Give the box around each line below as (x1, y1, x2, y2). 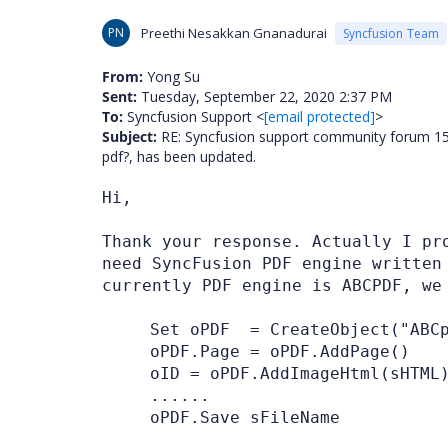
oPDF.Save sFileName (150, 408, 340, 427)
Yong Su (143, 67, 200, 86)
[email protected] (264, 107, 375, 126)
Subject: (102, 127, 157, 146)
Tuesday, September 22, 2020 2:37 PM (137, 87, 392, 106)
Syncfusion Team (343, 24, 439, 42)
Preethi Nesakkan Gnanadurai (141, 24, 327, 42)
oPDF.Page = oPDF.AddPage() (150, 342, 410, 361)
